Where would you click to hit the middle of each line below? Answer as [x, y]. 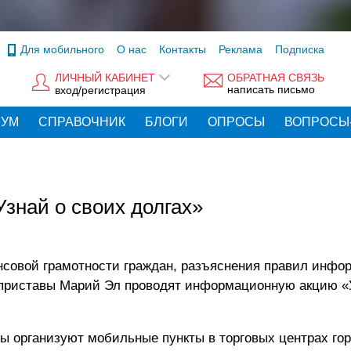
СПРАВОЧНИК [82, 122]
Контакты [183, 49]
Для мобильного [62, 49]
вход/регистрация [100, 90]
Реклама [241, 49]
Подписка [300, 49]
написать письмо [271, 90]
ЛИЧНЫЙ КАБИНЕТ [105, 78]
